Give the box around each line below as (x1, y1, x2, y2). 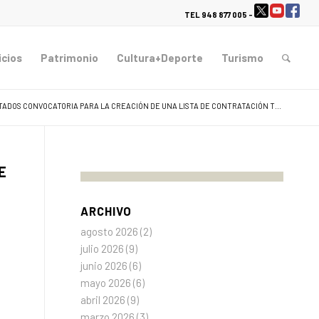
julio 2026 (80, 242, 125, 255)
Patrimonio (41, 51, 99, 64)
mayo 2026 (80, 276, 132, 289)
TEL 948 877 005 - (184, 10, 255, 19)
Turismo (221, 51, 264, 64)
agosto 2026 (80, 225, 139, 238)
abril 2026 (80, 293, 126, 306)
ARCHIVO (80, 204, 132, 218)
